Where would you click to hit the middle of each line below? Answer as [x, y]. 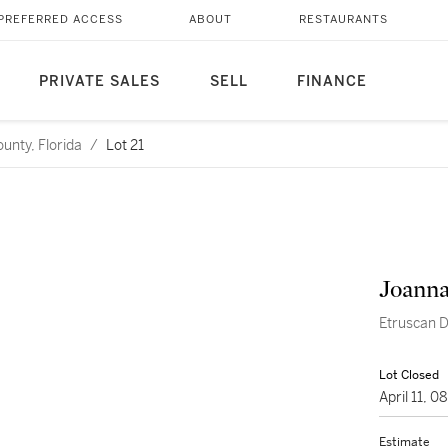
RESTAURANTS [343, 19]
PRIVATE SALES [99, 81]
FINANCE [331, 81]
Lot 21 [125, 145]
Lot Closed [409, 375]
